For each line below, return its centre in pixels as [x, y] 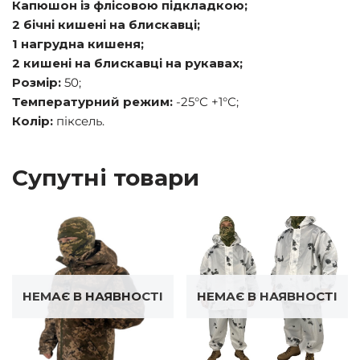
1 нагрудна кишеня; [78, 44]
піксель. [79, 121]
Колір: [33, 121]
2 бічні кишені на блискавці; [106, 25]
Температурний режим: [92, 102]
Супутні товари [106, 178]
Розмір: [37, 82]
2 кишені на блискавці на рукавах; [127, 63]
